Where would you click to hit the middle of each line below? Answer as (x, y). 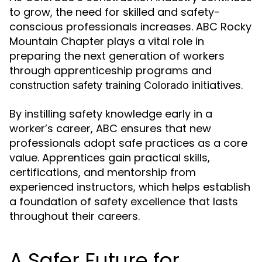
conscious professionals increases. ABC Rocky (130, 27)
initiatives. (216, 85)
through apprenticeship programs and (111, 71)
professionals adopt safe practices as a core (128, 143)
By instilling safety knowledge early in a (111, 114)
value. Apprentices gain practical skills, (110, 158)
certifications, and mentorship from (103, 173)
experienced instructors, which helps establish (130, 187)
